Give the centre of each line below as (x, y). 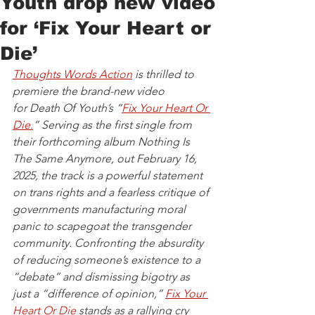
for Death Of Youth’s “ (67, 108)
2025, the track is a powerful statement (109, 176)
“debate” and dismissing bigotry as (103, 277)
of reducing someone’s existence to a (108, 260)
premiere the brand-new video (90, 91)
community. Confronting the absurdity (109, 243)
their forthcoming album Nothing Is (103, 142)
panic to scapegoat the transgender (103, 226)
